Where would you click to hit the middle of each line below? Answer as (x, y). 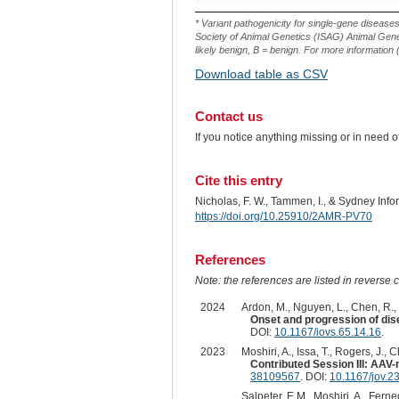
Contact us (228, 117)
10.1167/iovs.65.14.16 (327, 332)
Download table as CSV (261, 74)
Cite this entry (238, 181)
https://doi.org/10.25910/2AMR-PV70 (283, 217)
